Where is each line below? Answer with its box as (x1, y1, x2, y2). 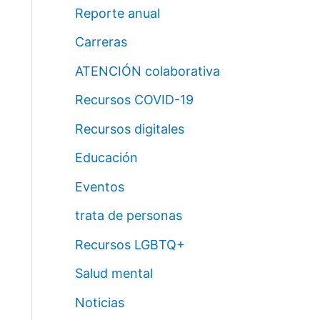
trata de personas (74, 208, 182, 224)
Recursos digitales (74, 121, 184, 136)
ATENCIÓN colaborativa (74, 63, 220, 79)
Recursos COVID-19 (74, 92, 194, 108)
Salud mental (74, 266, 153, 281)
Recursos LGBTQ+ (74, 236, 185, 252)
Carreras (74, 34, 127, 50)
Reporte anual (74, 5, 160, 21)
